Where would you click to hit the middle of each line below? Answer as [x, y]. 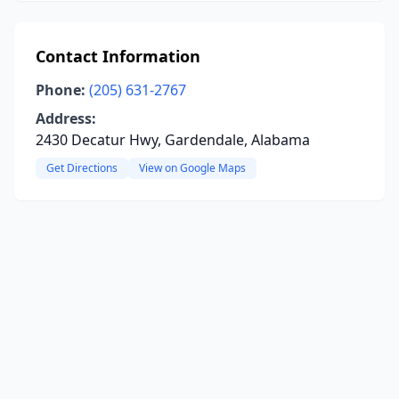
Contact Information [118, 56]
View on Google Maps [192, 168]
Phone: [61, 90]
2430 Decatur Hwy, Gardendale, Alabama [173, 140]
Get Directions [82, 168]
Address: [66, 118]
